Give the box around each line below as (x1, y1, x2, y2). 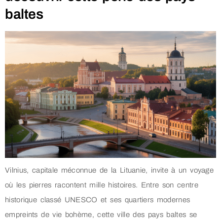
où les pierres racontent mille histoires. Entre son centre (5, 181, 198, 189)
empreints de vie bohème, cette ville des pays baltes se (5, 211, 197, 219)
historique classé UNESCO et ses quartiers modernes (5, 196, 190, 204)
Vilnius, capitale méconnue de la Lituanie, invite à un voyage (5, 166, 214, 175)
